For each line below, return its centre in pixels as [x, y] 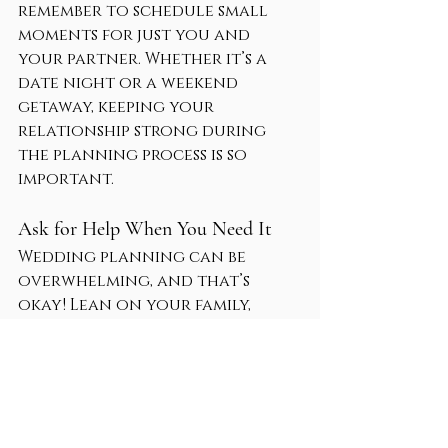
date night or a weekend [130, 83]
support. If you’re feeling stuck [157, 353]
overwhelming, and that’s [136, 281]
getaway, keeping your [118, 107]
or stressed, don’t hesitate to [149, 377]
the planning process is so [134, 155]
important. [66, 179]
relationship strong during [144, 131]
